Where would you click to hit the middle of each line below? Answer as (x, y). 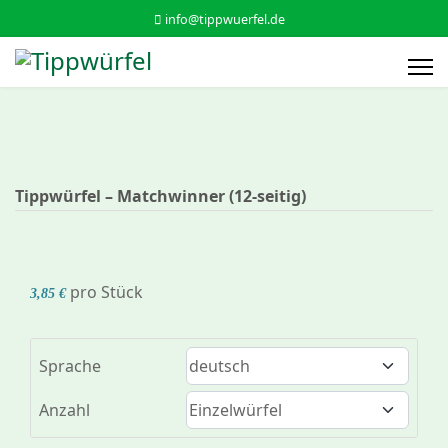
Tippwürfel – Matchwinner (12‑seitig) (160, 196)
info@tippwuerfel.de (224, 19)
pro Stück (106, 292)
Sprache (70, 366)
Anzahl (64, 410)
